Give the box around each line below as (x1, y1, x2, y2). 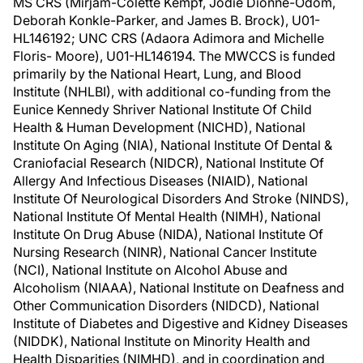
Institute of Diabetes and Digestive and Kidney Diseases (13, 315, 348, 331)
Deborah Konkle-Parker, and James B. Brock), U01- (13, 12, 320, 28)
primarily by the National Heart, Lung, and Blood (13, 66, 301, 82)
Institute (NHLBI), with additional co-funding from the (13, 83, 331, 100)
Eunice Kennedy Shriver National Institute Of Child (13, 101, 312, 117)
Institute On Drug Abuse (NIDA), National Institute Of (13, 226, 323, 242)
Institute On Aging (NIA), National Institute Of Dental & (13, 137, 332, 153)
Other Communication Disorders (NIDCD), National (13, 297, 319, 314)
